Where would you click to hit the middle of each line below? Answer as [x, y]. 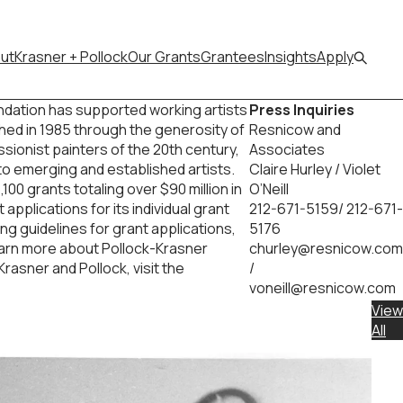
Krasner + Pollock [71, 57]
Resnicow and [295, 130]
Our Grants [164, 57]
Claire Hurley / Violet [315, 169]
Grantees [233, 57]
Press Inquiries [306, 110]
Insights [291, 57]
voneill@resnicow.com [322, 288]
